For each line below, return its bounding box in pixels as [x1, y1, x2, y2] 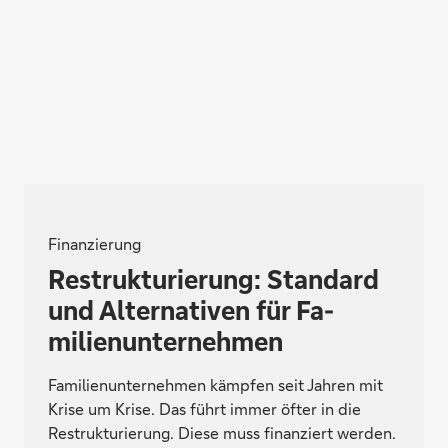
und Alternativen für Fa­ [48, 292, 334, 327]
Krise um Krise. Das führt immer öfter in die [48, 397, 361, 419]
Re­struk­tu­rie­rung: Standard [48, 261, 379, 296]
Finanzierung [48, 232, 141, 254]
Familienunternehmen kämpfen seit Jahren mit [48, 373, 383, 395]
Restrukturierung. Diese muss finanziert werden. [48, 421, 396, 443]
